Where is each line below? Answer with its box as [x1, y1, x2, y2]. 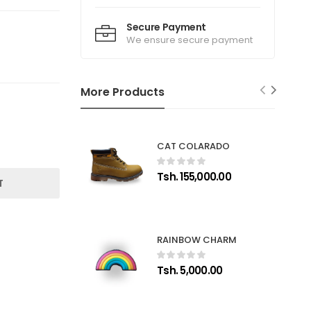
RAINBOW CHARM [157, 233, 237, 247]
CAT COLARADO [157, 140, 230, 153]
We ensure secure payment [126, 33, 253, 47]
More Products [81, 84, 165, 101]
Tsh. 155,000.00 [157, 169, 231, 185]
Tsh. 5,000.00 [157, 263, 223, 278]
